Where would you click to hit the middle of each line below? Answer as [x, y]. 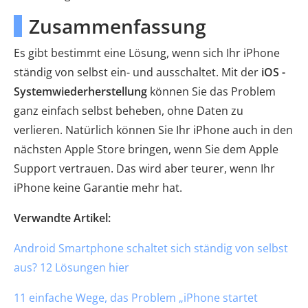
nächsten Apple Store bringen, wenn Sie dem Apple [146, 149]
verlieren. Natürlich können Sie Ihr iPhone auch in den [153, 130]
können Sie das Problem [211, 91]
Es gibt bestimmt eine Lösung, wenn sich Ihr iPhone [147, 53]
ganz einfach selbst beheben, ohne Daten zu [129, 111]
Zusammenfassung [118, 26]
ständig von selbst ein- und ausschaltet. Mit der [137, 72]
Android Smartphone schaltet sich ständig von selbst [151, 248]
